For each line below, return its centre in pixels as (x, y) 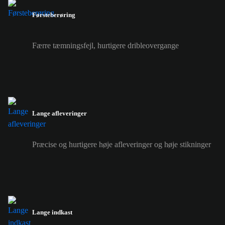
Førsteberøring (54, 15)
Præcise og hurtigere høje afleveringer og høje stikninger (122, 144)
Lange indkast (52, 212)
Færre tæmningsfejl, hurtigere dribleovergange (105, 46)
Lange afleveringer (60, 114)
